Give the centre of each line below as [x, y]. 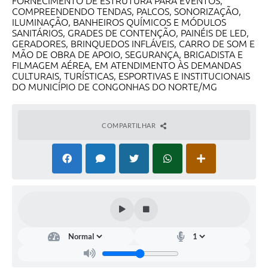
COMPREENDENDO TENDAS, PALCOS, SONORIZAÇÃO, [127, 12]
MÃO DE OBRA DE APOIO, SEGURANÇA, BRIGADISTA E [127, 55]
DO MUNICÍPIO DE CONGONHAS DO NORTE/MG [115, 87]
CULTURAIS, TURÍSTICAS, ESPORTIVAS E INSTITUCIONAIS [131, 76]
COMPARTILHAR [130, 126]
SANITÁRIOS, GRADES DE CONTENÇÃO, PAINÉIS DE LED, [130, 33]
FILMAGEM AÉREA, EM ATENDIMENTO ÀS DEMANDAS [127, 66]
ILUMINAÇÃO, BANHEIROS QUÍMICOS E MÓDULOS [119, 22]
